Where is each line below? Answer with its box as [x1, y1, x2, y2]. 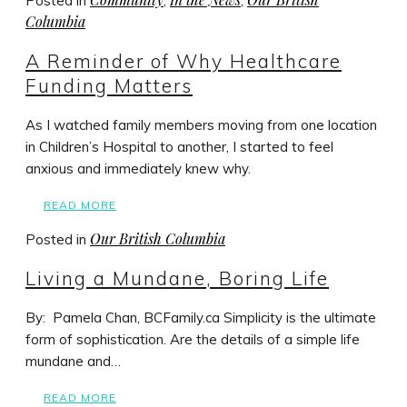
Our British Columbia [90, 228, 225, 248]
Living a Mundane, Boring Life [25, 266, 329, 291]
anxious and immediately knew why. [25, 159, 251, 177]
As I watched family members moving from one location [25, 115, 377, 134]
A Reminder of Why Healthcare [25, 49, 342, 74]
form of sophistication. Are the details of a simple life [25, 330, 360, 348]
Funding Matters [25, 74, 193, 98]
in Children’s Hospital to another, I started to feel [25, 137, 333, 155]
